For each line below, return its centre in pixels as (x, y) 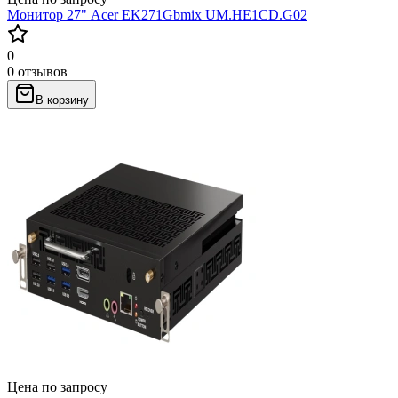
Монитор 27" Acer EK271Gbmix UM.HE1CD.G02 (157, 14)
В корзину (62, 99)
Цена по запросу (57, 386)
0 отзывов (37, 71)
